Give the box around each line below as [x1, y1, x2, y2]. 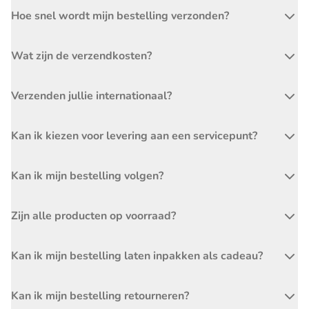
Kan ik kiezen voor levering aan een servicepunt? [11, 128, 257, 143]
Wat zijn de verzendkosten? [11, 48, 152, 63]
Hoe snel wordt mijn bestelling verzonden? [11, 8, 229, 23]
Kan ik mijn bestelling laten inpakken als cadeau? [11, 248, 263, 263]
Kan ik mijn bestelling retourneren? [11, 288, 189, 303]
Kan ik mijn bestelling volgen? [11, 168, 163, 183]
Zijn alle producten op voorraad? [11, 208, 176, 223]
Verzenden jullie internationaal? [11, 88, 172, 103]
